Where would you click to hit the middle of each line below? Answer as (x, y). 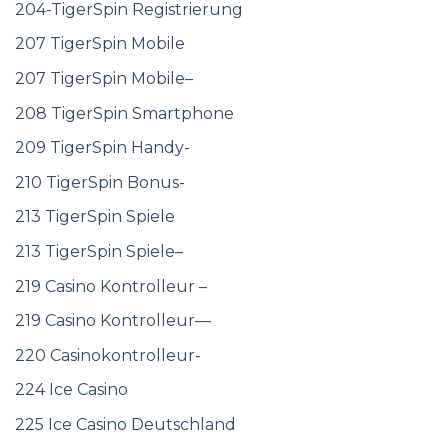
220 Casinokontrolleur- (108, 355)
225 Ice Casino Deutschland (125, 425)
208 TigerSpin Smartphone (124, 113)
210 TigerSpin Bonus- (100, 182)
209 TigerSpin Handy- (102, 148)
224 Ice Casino (71, 390)
